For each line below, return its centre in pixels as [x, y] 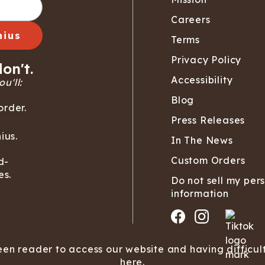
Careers [191, 20]
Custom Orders [208, 161]
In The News [202, 140]
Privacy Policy [206, 60]
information [200, 194]
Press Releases [208, 120]
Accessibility [202, 80]
